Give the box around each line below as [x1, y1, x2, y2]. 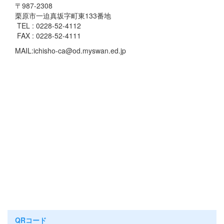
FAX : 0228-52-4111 [15, 30, 81, 40]
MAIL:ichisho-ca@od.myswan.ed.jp [15, 45, 126, 55]
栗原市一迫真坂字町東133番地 [15, 10, 111, 20]
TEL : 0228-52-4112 [15, 20, 81, 30]
